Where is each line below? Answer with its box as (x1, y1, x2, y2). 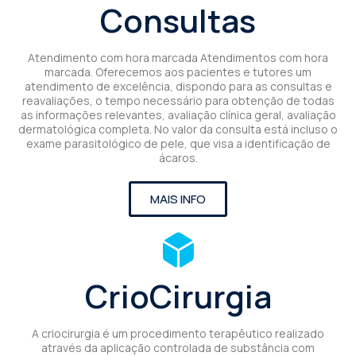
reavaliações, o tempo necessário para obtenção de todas (21, 92, 335, 108)
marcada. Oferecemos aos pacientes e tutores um (44, 64, 311, 79)
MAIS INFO (150, 190, 206, 207)
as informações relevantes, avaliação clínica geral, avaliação (20, 106, 336, 122)
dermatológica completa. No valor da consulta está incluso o (18, 121, 338, 137)
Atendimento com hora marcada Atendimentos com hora (28, 49, 328, 65)
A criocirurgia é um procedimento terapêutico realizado (32, 325, 324, 341)
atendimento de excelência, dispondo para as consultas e (24, 78, 332, 94)
